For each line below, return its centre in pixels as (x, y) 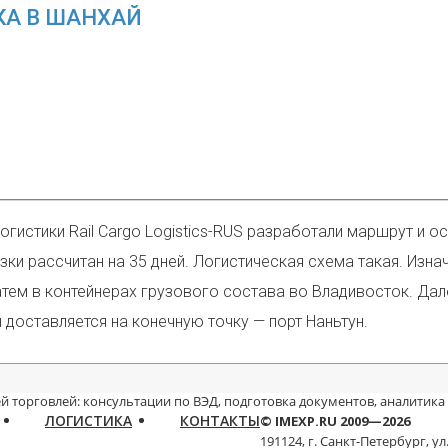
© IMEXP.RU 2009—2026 (335, 421)
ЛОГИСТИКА (88, 420)
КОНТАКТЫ (220, 420)
